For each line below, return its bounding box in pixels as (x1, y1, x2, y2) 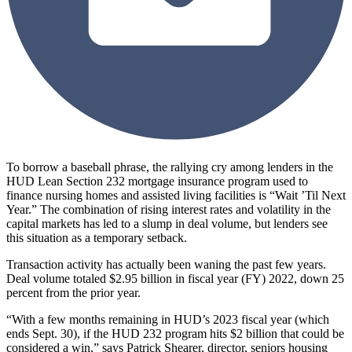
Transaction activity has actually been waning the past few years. (6, 258, 326, 272)
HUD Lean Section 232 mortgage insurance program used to (6, 174, 308, 189)
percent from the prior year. (6, 286, 141, 300)
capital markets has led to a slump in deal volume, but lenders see (6, 217, 328, 231)
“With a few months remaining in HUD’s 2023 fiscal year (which (6, 313, 329, 327)
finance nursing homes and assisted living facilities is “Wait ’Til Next (6, 189, 346, 203)
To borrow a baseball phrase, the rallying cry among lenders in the (6, 160, 333, 174)
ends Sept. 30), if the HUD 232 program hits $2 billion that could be (6, 327, 344, 341)
